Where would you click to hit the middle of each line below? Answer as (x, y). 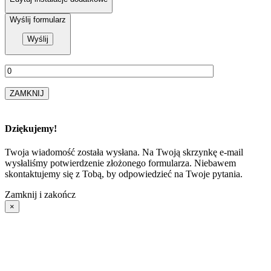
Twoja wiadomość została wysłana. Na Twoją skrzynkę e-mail (124, 152)
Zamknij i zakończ (40, 195)
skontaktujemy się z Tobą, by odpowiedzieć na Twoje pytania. (124, 174)
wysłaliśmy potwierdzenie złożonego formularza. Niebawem (120, 163)
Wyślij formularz (38, 20)
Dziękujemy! (31, 129)
